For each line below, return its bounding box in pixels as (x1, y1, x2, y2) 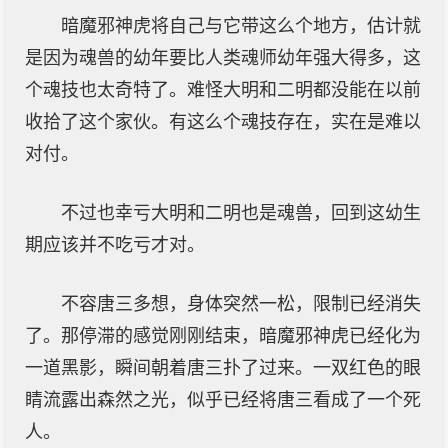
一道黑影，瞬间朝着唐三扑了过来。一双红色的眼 (25, 358, 421, 378)
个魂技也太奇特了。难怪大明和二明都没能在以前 (25, 80, 421, 100)
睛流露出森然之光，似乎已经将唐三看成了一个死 (25, 390, 421, 410)
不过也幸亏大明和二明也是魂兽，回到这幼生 (61, 203, 421, 223)
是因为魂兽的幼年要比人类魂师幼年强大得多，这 (25, 48, 421, 68)
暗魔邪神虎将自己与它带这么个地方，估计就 (61, 16, 421, 36)
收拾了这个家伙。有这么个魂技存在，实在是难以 (25, 112, 421, 132)
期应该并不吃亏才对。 (25, 235, 205, 255)
